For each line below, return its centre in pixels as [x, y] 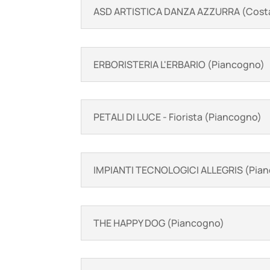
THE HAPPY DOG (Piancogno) [159, 223]
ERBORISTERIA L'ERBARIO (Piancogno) [179, 64]
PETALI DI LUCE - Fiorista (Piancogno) [178, 117]
